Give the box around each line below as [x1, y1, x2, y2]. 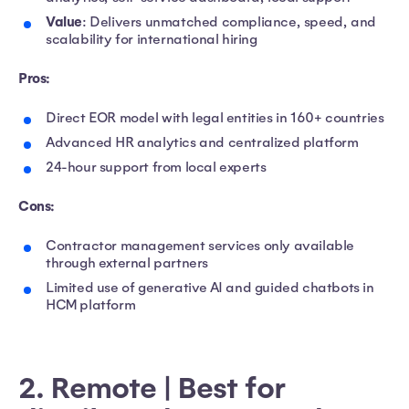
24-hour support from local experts [46, 158, 267, 175]
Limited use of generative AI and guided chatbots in [46, 278, 374, 296]
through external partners [46, 254, 209, 271]
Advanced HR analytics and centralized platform [46, 133, 359, 151]
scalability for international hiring [46, 30, 257, 47]
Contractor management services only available [46, 236, 355, 254]
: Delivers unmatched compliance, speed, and [82, 13, 376, 30]
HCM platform [46, 296, 136, 313]
